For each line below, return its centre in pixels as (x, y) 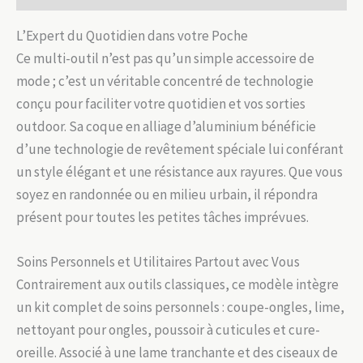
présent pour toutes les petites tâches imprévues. (162, 217)
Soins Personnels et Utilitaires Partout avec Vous (158, 261)
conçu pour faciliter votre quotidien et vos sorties (161, 103)
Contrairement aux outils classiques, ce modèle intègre (177, 284)
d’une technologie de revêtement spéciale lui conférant (180, 149)
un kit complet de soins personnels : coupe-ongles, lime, (180, 307)
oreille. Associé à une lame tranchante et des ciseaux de (177, 352)
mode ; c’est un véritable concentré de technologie (165, 81)
